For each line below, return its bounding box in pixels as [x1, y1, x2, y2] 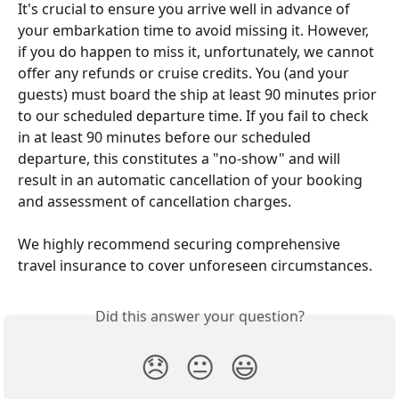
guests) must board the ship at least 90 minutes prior [18, 85, 380, 104]
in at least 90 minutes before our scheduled [18, 127, 314, 147]
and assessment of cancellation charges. [18, 191, 291, 211]
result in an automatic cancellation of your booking [18, 170, 366, 190]
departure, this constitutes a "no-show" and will [18, 149, 344, 168]
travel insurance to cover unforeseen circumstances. [18, 256, 372, 276]
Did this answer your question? [94, 306, 305, 327]
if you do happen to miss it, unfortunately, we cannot [18, 42, 378, 61]
